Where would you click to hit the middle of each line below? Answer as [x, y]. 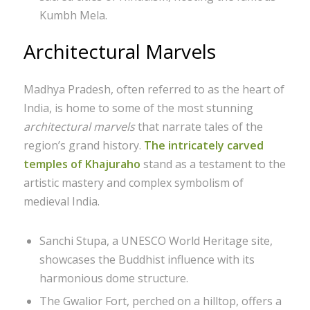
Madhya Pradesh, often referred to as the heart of [154, 89]
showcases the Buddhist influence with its [147, 260]
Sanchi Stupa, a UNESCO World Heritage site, [156, 241]
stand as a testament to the [213, 164]
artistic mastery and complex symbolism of [133, 182]
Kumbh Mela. [73, 15]
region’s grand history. [83, 145]
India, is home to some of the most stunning [138, 108]
